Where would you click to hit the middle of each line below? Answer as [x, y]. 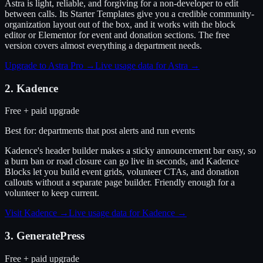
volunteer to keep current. [52, 193]
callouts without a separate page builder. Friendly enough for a [120, 183]
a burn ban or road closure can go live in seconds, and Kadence [122, 161]
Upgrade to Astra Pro [44, 66]
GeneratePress [50, 236]
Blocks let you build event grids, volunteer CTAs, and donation [122, 172]
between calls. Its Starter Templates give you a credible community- [129, 14]
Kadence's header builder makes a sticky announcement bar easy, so [130, 151]
